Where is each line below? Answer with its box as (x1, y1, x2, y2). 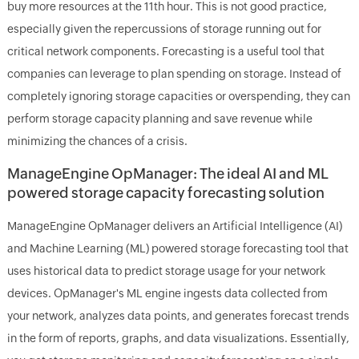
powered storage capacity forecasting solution (6, 184, 325, 201)
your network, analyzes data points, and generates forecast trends (6, 309, 349, 322)
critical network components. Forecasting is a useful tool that (6, 44, 325, 58)
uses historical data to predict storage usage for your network (6, 264, 325, 277)
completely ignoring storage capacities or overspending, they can (6, 89, 350, 103)
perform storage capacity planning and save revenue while (6, 111, 313, 125)
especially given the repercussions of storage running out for (6, 22, 321, 35)
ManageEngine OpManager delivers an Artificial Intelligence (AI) (6, 219, 342, 232)
